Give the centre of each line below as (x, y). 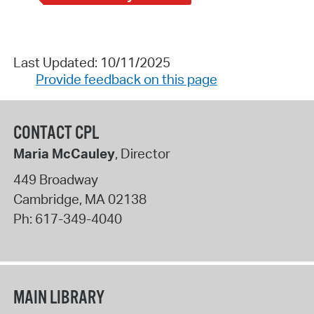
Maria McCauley (64, 153)
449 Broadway (55, 180)
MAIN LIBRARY (59, 298)
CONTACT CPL (56, 133)
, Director (142, 153)
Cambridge (46, 199)
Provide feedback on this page (126, 79)
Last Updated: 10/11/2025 (91, 62)
